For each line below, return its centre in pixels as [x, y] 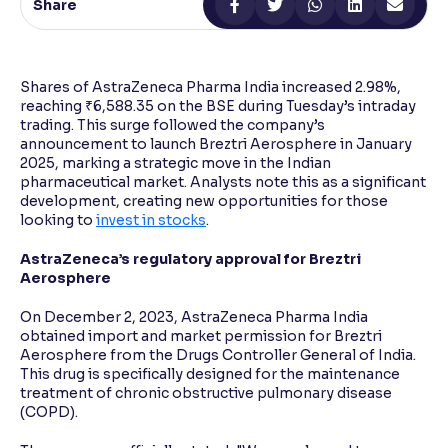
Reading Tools [95, 43]
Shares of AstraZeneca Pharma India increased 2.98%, [210, 86]
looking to [58, 219]
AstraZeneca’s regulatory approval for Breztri [190, 258]
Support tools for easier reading [139, 63]
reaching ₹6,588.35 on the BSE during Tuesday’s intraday [218, 105]
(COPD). [49, 411]
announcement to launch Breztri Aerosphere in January [216, 143]
